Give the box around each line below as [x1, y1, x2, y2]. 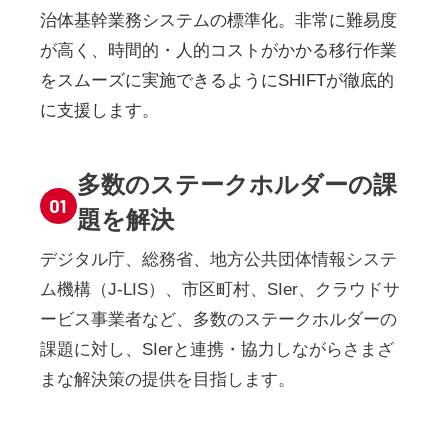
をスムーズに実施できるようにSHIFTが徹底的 [40, 71, 394, 91]
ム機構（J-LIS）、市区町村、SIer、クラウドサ [40, 279, 400, 300]
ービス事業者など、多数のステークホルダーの [40, 309, 397, 330]
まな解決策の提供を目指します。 [40, 369, 295, 390]
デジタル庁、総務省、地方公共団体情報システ [40, 249, 397, 270]
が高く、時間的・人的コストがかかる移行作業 [40, 41, 397, 61]
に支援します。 [40, 101, 159, 121]
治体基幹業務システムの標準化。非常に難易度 [40, 11, 397, 31]
